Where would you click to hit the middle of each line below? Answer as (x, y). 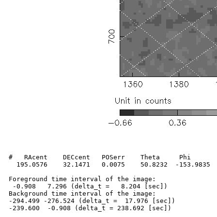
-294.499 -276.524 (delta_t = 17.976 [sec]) (92, 201)
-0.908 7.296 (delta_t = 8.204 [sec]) (88, 186)
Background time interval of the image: (82, 194)
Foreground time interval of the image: (82, 179)
